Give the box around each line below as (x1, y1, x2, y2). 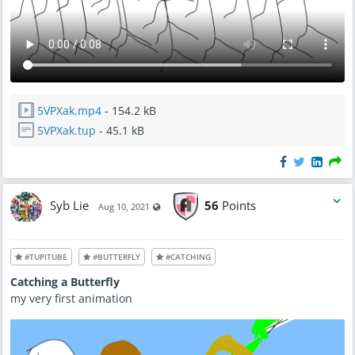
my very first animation (10, 291, 132, 307)
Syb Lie (50, 197, 89, 213)
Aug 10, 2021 (98, 200, 150, 212)
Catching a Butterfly (10, 274, 120, 290)
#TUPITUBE (22, 251, 67, 263)
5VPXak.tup (37, 123, 96, 139)
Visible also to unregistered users (161, 198, 298, 211)
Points (219, 197, 256, 213)
